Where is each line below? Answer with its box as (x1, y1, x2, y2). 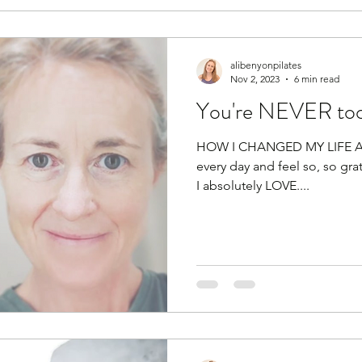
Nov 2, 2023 (230, 73, 280, 86)
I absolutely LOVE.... (196, 178, 309, 194)
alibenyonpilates (230, 59, 301, 72)
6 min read (294, 73, 339, 86)
